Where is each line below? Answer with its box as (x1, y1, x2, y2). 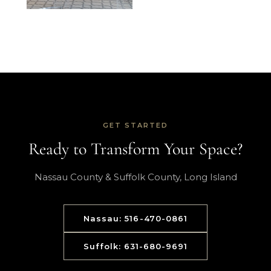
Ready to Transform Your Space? (28, 139, 243, 159)
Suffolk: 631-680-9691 (83, 241, 188, 251)
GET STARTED (103, 121, 168, 129)
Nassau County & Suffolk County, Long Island (34, 171, 237, 183)
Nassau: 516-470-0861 (83, 214, 188, 223)
